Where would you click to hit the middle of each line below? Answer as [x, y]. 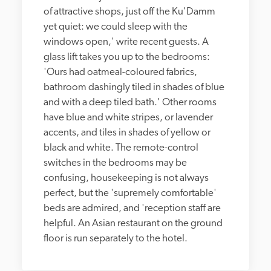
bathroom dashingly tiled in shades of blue [134, 87]
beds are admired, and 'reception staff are [132, 208]
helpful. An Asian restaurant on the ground [133, 223]
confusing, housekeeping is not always [126, 178]
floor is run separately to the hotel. [116, 238]
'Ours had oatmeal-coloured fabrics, [120, 72]
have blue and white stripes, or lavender [128, 117]
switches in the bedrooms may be [115, 163]
